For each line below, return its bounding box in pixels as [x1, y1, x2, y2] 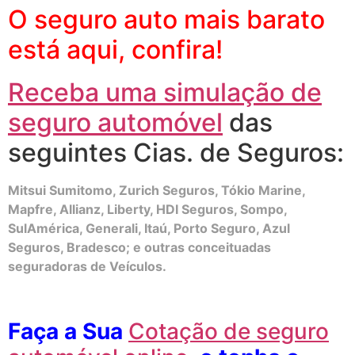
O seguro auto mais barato [8, 3, 325, 35]
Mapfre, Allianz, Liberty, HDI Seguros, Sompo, [8, 200, 287, 217]
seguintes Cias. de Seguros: [8, 136, 344, 168]
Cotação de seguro [128, 317, 329, 345]
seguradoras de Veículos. [8, 258, 166, 274]
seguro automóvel [8, 106, 223, 138]
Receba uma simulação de [8, 76, 322, 108]
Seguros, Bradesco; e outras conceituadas [8, 239, 271, 255]
